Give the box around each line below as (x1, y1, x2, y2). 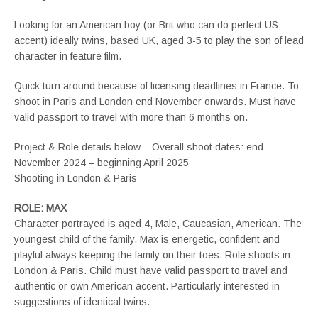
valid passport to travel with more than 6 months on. (14, 111, 248, 123)
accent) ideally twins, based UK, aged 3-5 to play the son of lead (14, 35, 304, 46)
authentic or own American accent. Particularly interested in (14, 280, 280, 292)
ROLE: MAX (14, 202, 67, 214)
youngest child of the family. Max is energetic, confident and (14, 234, 280, 245)
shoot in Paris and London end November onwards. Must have (14, 96, 296, 107)
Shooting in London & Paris (14, 172, 137, 184)
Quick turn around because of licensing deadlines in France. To (14, 80, 299, 92)
